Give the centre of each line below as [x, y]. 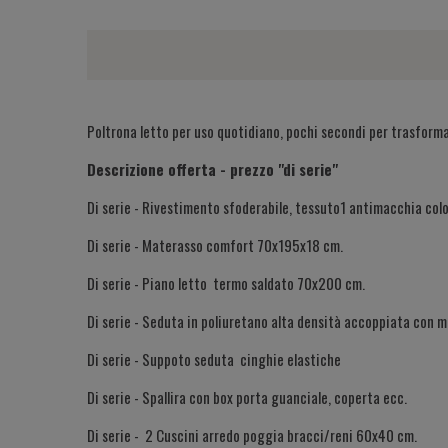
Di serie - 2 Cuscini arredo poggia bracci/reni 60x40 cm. [252, 435]
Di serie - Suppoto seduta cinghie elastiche [215, 359]
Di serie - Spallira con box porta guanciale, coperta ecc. [247, 397]
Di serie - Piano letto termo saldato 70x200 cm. [226, 283]
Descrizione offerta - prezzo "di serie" [212, 169]
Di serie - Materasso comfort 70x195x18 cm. [215, 245]
